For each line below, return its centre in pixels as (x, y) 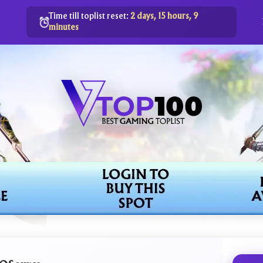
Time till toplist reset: (90, 16)
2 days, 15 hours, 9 (165, 16)
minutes (64, 28)
